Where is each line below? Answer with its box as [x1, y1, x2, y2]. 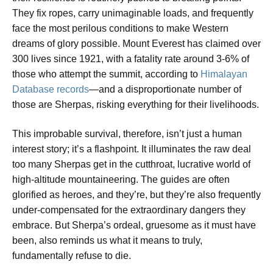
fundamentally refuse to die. [12, 250, 131, 261]
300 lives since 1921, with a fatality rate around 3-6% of [12, 54, 249, 65]
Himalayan [200, 69, 247, 80]
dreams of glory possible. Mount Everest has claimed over [12, 38, 261, 49]
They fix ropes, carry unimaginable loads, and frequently [12, 8, 253, 19]
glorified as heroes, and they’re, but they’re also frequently [12, 189, 261, 200]
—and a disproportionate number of [89, 84, 241, 95]
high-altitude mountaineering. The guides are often [12, 174, 230, 185]
